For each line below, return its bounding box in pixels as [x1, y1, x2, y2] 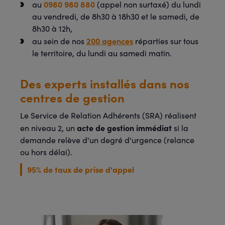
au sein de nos [32, 36, 86, 46]
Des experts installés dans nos [20, 75, 189, 91]
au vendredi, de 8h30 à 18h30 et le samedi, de [32, 11, 199, 22]
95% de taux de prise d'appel [27, 164, 136, 175]
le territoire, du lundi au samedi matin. [32, 48, 172, 58]
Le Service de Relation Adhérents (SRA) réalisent [20, 110, 196, 121]
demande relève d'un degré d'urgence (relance [20, 135, 194, 145]
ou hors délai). [20, 147, 72, 157]
